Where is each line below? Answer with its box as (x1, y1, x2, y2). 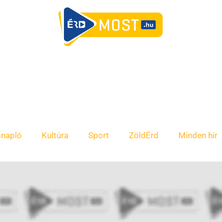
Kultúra (42, 130, 68, 140)
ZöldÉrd (129, 130, 159, 140)
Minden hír (178, 130, 218, 140)
